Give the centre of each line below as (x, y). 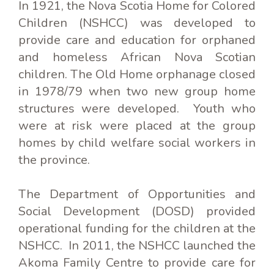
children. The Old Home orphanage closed (137, 75)
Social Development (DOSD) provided (137, 212)
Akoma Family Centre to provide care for (137, 263)
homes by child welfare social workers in (137, 143)
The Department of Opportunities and (137, 194)
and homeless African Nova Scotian (137, 57)
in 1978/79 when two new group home (137, 92)
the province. (54, 160)
